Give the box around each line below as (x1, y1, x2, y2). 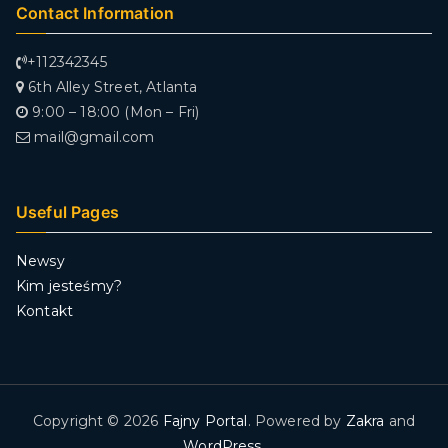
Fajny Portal (162, 411, 248, 430)
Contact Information (16, 2, 175, 23)
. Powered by (247, 411, 346, 430)
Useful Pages (16, 201, 119, 222)
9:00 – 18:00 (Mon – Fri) (28, 102, 200, 121)
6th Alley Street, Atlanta (24, 77, 198, 96)
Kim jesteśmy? (16, 276, 123, 295)
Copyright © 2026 (32, 411, 163, 430)
